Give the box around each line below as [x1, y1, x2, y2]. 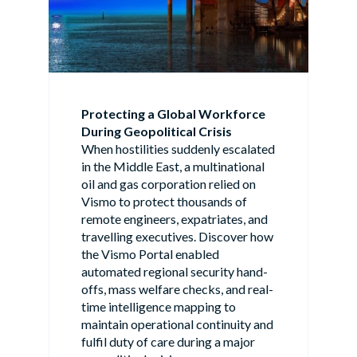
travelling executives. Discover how [80, 229, 273, 245]
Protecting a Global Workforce [80, 106, 265, 122]
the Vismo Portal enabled [80, 246, 219, 262]
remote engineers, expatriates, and [80, 211, 268, 227]
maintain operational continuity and [80, 316, 273, 332]
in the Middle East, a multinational [80, 159, 265, 175]
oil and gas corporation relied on [80, 176, 256, 192]
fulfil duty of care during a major [80, 334, 255, 350]
